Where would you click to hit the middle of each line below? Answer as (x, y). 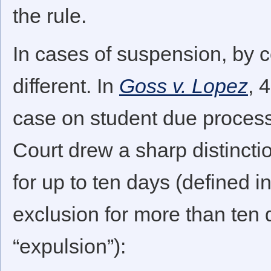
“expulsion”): (69, 247)
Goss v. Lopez (184, 86)
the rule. (50, 16)
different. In (66, 86)
